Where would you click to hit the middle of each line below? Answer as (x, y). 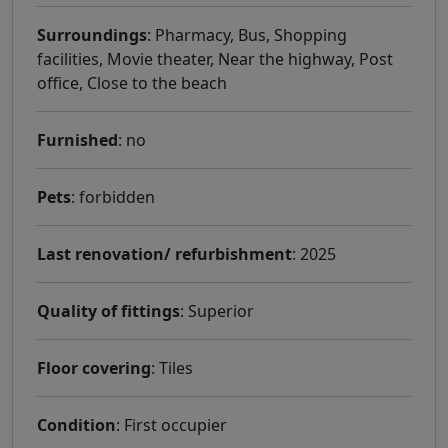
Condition (76, 424)
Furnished (77, 139)
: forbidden (113, 196)
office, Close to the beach (132, 82)
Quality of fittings (108, 310)
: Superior (217, 310)
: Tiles (172, 367)
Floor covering (94, 367)
